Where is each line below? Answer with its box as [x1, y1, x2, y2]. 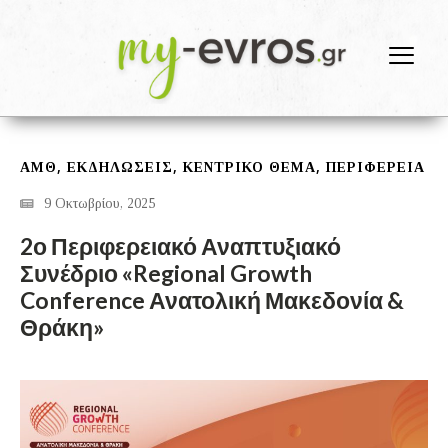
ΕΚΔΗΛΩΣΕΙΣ [67, 160, 173, 176]
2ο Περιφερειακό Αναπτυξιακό [20, 232, 341, 261]
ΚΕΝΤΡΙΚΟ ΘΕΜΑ [183, 160, 316, 176]
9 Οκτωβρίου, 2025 [44, 196, 155, 212]
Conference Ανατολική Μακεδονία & [20, 286, 404, 315]
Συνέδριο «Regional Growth [20, 259, 312, 288]
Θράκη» [20, 313, 104, 342]
